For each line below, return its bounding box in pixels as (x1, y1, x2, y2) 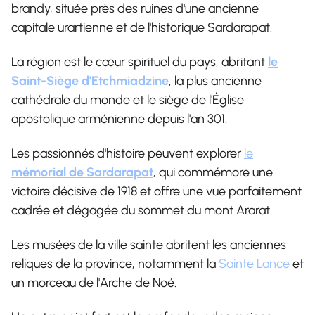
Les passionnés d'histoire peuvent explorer (11, 145, 244, 161)
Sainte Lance (219, 255, 290, 271)
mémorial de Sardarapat (11, 164, 153, 180)
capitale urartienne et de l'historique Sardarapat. (11, 19, 272, 35)
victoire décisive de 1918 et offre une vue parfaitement (11, 183, 302, 199)
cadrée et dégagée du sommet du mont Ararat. (11, 202, 272, 218)
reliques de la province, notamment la (11, 255, 219, 271)
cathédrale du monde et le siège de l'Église (11, 91, 244, 108)
